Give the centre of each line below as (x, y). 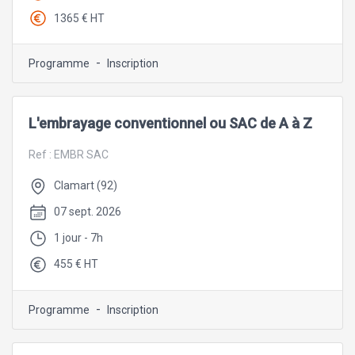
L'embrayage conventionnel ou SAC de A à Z (170, 124)
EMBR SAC (81, 155)
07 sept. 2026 (88, 212)
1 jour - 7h (78, 237)
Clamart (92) (86, 186)
